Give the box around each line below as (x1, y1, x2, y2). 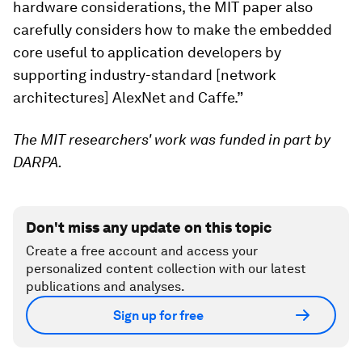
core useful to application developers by (13, 44, 281, 61)
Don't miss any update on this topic (26, 219, 271, 236)
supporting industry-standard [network (13, 66, 276, 83)
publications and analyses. (26, 279, 185, 294)
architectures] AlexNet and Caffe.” (13, 89, 243, 106)
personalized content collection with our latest (26, 261, 306, 276)
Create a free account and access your (26, 243, 258, 259)
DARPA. (13, 154, 62, 170)
